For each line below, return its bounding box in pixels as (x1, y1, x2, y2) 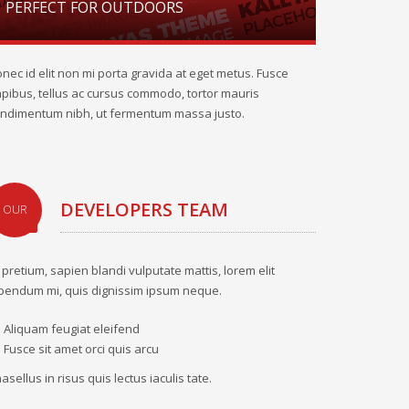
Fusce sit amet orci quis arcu (4, 340, 159, 357)
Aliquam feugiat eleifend (4, 320, 140, 337)
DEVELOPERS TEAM (60, 196, 228, 222)
